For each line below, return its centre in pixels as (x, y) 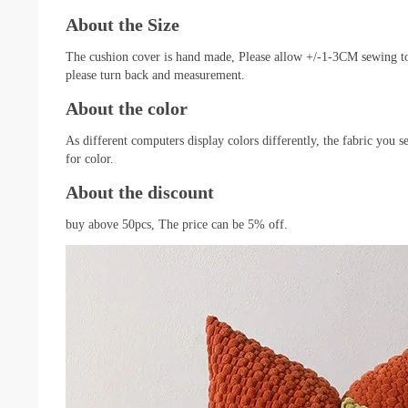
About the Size (122, 24)
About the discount (140, 192)
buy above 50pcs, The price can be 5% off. (177, 224)
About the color (127, 108)
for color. (90, 158)
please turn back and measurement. (155, 75)
